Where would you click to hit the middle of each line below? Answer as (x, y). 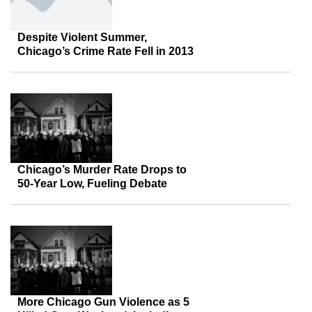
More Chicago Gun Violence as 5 (103, 302)
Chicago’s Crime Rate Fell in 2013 (106, 51)
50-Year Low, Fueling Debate (92, 184)
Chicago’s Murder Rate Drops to (102, 170)
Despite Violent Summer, (82, 37)
